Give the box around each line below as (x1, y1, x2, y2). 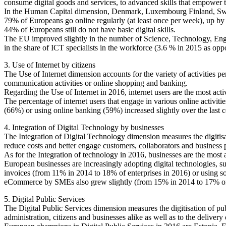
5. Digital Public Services (4, 195, 85, 203)
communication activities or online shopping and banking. (4, 79, 188, 87)
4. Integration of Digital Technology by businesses (4, 123, 164, 132)
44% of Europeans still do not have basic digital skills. (4, 25, 176, 34)
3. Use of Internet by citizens (4, 61, 95, 69)
